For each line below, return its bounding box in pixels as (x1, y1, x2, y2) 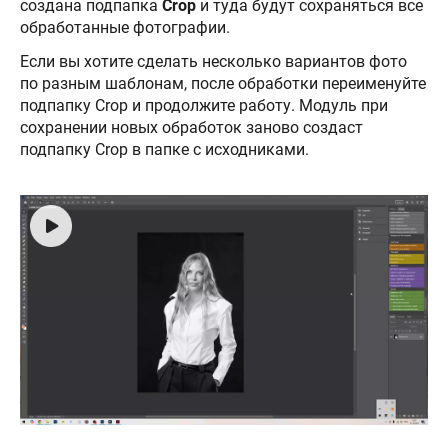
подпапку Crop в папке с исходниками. (20, 140, 309, 160)
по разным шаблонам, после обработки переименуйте (20, 74, 426, 94)
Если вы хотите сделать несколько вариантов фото (20, 52, 407, 72)
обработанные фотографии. (20, 18, 230, 38)
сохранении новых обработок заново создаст (20, 118, 363, 138)
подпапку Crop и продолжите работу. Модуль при (20, 96, 388, 116)
